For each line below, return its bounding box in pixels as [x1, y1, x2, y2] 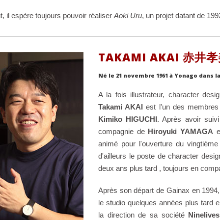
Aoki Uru [113, 11, 142, 20]
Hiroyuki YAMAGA [148, 127, 214, 136]
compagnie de [98, 127, 148, 136]
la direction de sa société [98, 210, 189, 219]
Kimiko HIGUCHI [98, 114, 158, 123]
